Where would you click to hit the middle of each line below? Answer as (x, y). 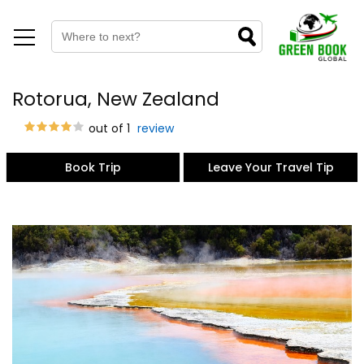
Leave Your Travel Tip (271, 167)
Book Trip (93, 167)
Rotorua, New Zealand (116, 99)
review (154, 128)
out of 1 (108, 128)
